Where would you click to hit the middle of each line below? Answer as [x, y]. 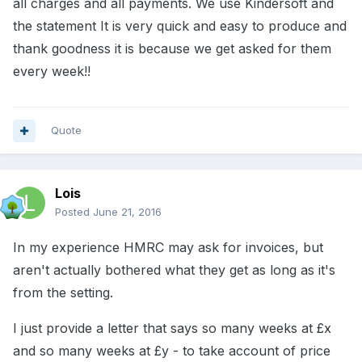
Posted [74, 212]
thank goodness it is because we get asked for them [172, 49]
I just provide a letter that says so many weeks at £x [172, 328]
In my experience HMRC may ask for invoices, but [168, 248]
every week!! [52, 72]
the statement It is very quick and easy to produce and [180, 26]
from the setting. [63, 293]
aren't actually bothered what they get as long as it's [174, 270]
